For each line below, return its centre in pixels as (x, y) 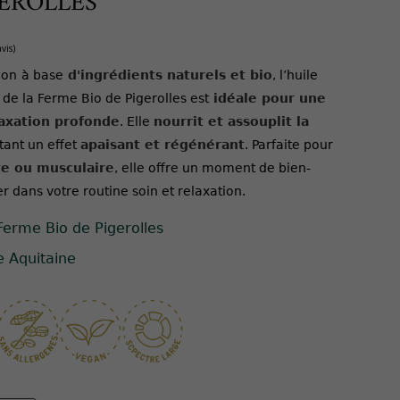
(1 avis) (142, 127)
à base (42, 75)
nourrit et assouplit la (231, 121)
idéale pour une (267, 98)
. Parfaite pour (289, 144)
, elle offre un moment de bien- (212, 167)
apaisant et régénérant (162, 144)
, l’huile (295, 75)
